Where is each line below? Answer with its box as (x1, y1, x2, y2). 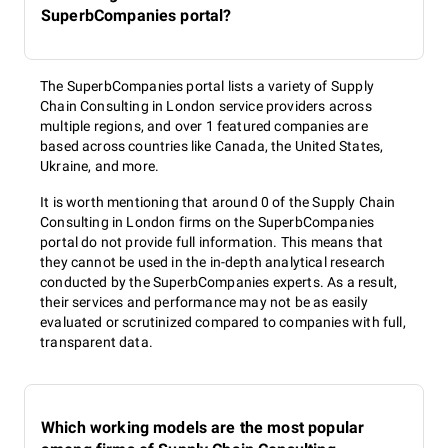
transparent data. (40, 334, 153, 350)
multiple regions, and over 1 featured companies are (40, 118, 368, 134)
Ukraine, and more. (40, 158, 160, 174)
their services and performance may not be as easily (40, 294, 368, 310)
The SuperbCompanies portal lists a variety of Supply (40, 78, 374, 94)
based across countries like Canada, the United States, (40, 138, 384, 154)
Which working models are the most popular (41, 418, 365, 437)
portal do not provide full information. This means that (40, 234, 384, 250)
